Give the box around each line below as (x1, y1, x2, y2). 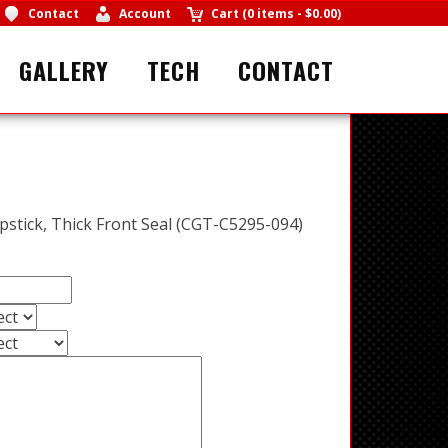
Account (118, 5, 171, 22)
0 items (247, 5, 294, 22)
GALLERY (19, 51, 109, 88)
